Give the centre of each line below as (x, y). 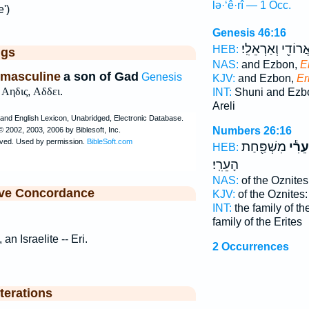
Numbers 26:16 (252, 131)
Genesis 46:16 (249, 33)
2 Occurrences (250, 247)
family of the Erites (257, 222)
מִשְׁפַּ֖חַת (263, 147)
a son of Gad (101, 77)
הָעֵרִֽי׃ (225, 165)
